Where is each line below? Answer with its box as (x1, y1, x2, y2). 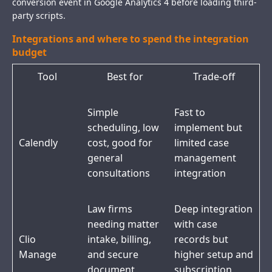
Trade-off (192, 70, 235, 84)
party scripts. (12, 10, 66, 22)
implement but (174, 121, 242, 135)
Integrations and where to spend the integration (12, 32, 249, 46)
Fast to (174, 106, 205, 120)
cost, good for (87, 136, 152, 150)
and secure (87, 248, 138, 262)
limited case (174, 136, 229, 150)
